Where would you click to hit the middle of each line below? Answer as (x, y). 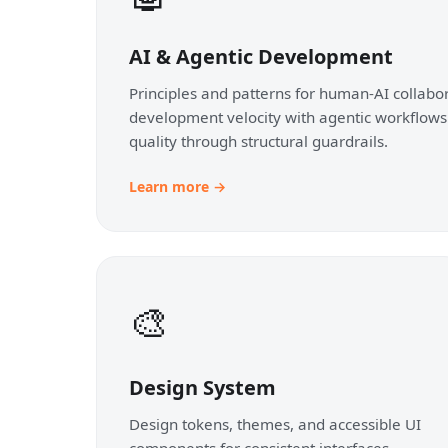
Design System (202, 387)
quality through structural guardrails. (258, 140)
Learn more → (177, 186)
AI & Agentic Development (261, 56)
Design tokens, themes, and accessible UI (275, 423)
